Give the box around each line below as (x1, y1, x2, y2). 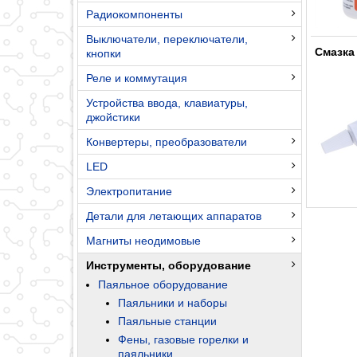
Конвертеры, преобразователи (86, 135, 247, 148)
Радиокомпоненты (86, 7, 182, 21)
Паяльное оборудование (98, 277, 228, 291)
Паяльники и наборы (118, 296, 227, 309)
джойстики (86, 110, 140, 124)
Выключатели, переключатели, (86, 32, 248, 45)
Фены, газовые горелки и (118, 332, 249, 346)
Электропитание (86, 184, 172, 198)
